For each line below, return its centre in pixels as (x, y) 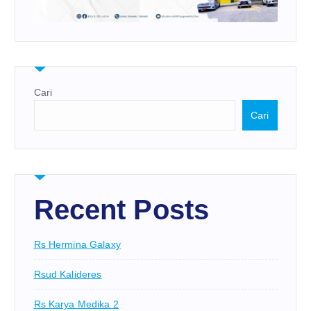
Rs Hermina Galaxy (77, 245)
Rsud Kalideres (68, 275)
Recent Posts (121, 210)
